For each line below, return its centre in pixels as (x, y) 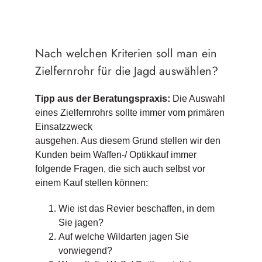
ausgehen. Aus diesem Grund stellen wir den (127, 141)
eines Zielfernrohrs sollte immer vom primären (130, 113)
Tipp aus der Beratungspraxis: (102, 99)
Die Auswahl (197, 99)
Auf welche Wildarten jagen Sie (123, 237)
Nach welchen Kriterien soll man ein (126, 54)
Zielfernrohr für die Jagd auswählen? (126, 71)
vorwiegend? (85, 251)
